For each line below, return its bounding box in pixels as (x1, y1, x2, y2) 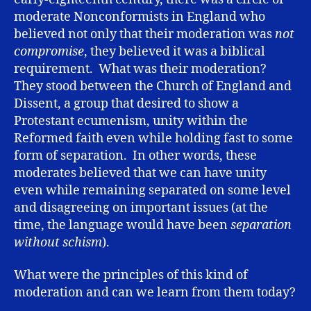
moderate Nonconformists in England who (14, 8, 265, 25)
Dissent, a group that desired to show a (14, 95, 239, 112)
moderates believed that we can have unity (14, 165, 267, 181)
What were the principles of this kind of (14, 267, 248, 284)
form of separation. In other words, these (14, 147, 257, 164)
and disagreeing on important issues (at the (14, 199, 268, 216)
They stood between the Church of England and (14, 78, 292, 94)
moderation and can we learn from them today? (14, 285, 296, 301)
